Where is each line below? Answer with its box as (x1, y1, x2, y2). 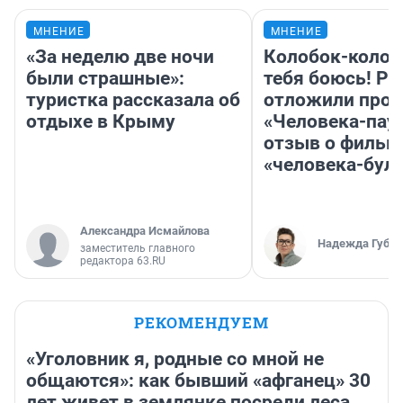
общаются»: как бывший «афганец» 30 (26, 370, 371, 392)
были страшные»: (26, 67, 184, 90)
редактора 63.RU (80, 255, 166, 268)
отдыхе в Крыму (26, 111, 175, 133)
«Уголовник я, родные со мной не (26, 348, 324, 371)
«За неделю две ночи (26, 46, 214, 68)
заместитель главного (80, 242, 195, 255)
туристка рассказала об (26, 89, 240, 112)
